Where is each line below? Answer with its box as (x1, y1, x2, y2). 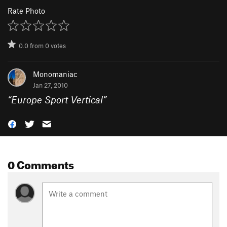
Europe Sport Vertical (11, 93, 103, 105)
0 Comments (8, 154, 74, 172)
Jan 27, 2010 (33, 81, 68, 89)
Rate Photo (8, 6, 45, 15)
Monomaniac (33, 69, 78, 79)
